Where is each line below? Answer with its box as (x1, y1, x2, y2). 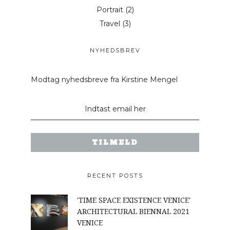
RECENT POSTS (87, 172, 143, 180)
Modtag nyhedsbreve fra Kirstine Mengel (31, 75, 178, 85)
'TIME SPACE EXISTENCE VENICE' (77, 195, 190, 205)
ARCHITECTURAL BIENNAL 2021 (77, 206, 189, 217)
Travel (99, 18, 120, 28)
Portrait (96, 5, 123, 14)
